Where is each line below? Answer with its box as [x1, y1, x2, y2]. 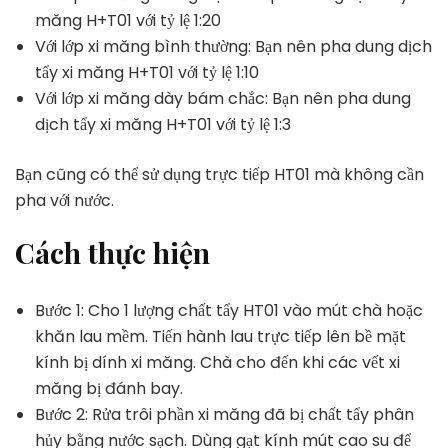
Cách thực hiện [15, 233, 210, 271]
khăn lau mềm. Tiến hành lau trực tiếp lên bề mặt [35, 324, 406, 348]
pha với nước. [15, 188, 114, 212]
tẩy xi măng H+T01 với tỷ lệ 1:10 [35, 60, 259, 84]
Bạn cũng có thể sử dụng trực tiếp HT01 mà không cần [15, 162, 424, 186]
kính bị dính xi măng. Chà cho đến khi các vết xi [35, 350, 400, 374]
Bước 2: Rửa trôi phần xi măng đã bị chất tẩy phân [35, 402, 414, 426]
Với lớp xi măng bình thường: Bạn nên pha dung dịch [35, 34, 432, 58]
